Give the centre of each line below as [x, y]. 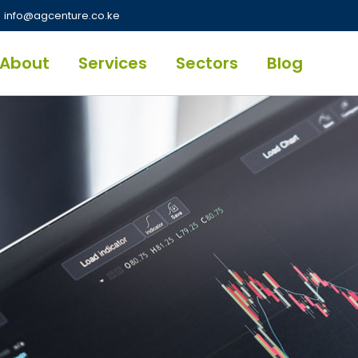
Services [113, 63]
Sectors [207, 63]
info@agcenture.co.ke [62, 16]
